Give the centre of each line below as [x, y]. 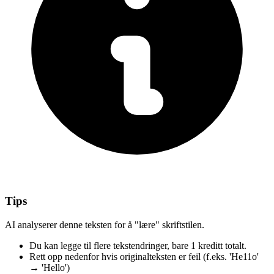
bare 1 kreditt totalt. [209, 246]
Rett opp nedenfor [64, 257]
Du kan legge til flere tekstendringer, [99, 246]
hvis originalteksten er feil [151, 257]
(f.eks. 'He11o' [231, 257]
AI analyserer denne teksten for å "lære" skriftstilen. [105, 225]
